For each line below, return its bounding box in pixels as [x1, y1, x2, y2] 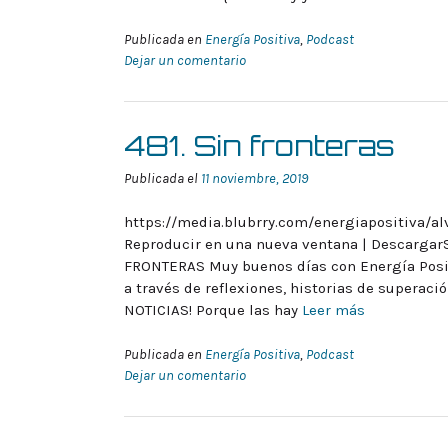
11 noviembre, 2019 [201, 169, 308, 187]
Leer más [302, 301, 365, 320]
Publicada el [124, 169, 201, 187]
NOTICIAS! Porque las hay [124, 301, 302, 320]
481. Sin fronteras [124, 127, 395, 163]
